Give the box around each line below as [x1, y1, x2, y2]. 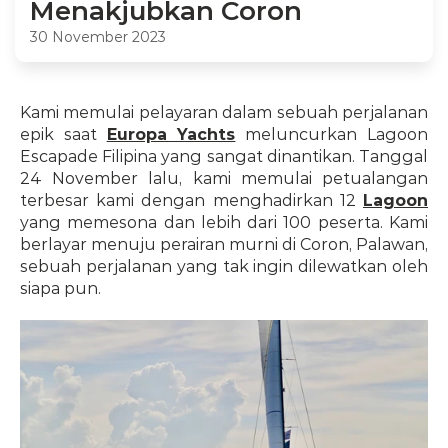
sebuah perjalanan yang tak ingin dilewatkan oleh [20, 257, 428, 276]
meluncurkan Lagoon [235, 125, 429, 144]
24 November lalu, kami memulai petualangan [20, 169, 428, 188]
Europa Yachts [106, 125, 236, 144]
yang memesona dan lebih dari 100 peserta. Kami [20, 213, 428, 232]
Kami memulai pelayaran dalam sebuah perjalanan [20, 103, 428, 122]
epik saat [20, 125, 107, 144]
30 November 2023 [30, 28, 166, 46]
